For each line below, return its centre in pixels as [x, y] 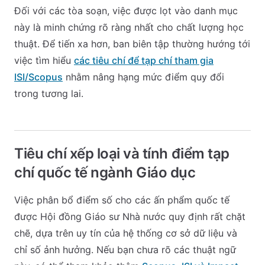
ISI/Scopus [38, 77]
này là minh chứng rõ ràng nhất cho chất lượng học [129, 27]
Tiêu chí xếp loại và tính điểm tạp [122, 153]
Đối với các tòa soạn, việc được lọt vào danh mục [126, 11]
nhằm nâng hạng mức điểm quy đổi [143, 77]
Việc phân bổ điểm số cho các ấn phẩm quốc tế [122, 200]
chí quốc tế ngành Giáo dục [105, 172]
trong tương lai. [49, 93]
